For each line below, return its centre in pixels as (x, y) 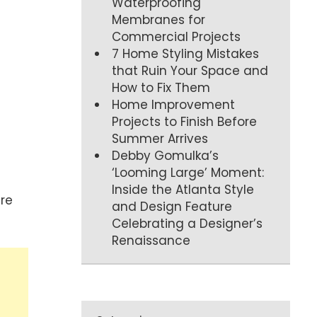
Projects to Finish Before (185, 121)
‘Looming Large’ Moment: (188, 172)
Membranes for (159, 19)
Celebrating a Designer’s (188, 223)
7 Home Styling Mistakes (186, 53)
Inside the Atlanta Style (183, 189)
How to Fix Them (161, 87)
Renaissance (151, 240)
